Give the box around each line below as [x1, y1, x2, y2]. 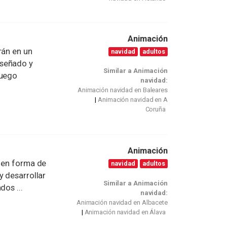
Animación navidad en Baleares [77, 86, 168, 94]
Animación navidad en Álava [84, 208, 166, 216]
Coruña [145, 105, 166, 113]
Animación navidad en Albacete [76, 198, 168, 206]
